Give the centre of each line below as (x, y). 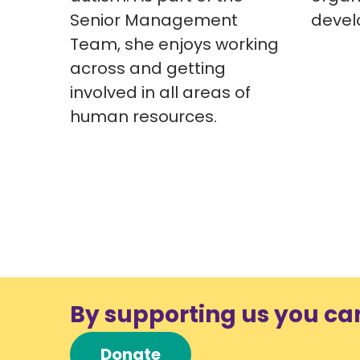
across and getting (148, 68)
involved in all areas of (161, 92)
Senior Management (154, 20)
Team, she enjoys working (175, 44)
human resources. (144, 116)
